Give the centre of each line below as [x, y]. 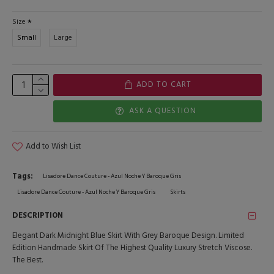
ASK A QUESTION [163, 111]
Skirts [178, 192]
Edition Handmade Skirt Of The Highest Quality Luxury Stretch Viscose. [132, 247]
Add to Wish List [53, 146]
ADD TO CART [164, 85]
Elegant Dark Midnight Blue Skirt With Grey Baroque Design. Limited [128, 235]
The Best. [28, 260]
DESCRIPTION [38, 216]
